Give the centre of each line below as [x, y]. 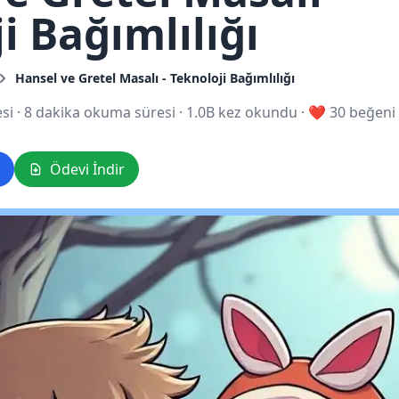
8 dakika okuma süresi [99, 112]
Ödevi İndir [87, 169]
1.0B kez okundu [243, 112]
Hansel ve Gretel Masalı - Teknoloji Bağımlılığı [155, 78]
